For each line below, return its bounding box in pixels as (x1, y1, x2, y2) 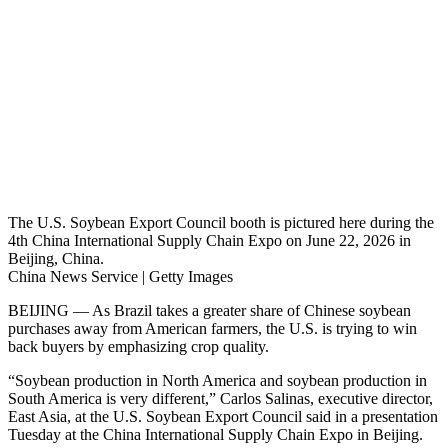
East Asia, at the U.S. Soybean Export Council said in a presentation (8, 408, 438, 426)
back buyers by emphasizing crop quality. (8, 338, 269, 356)
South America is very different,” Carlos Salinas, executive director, (8, 390, 433, 408)
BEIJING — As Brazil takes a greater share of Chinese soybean (8, 302, 411, 320)
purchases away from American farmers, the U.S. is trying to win (8, 320, 417, 338)
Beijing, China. (8, 250, 104, 268)
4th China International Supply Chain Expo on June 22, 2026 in (8, 232, 411, 250)
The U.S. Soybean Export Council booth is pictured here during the (8, 214, 434, 232)
